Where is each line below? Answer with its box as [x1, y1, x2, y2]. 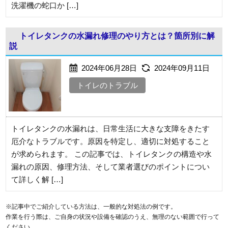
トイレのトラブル [77, 81, 138, 90]
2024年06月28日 [81, 64, 139, 73]
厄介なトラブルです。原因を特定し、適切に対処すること [11, 137, 210, 146]
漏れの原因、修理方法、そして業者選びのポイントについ [11, 162, 210, 172]
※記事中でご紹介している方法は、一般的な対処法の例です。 [6, 203, 177, 211]
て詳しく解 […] [11, 175, 64, 184]
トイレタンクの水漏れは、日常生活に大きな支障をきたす [11, 124, 210, 133]
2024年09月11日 [154, 64, 210, 73]
